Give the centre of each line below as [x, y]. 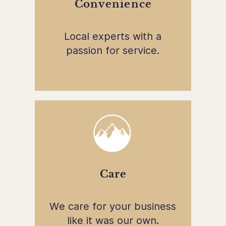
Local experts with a [113, 36]
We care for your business [113, 206]
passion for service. [113, 50]
